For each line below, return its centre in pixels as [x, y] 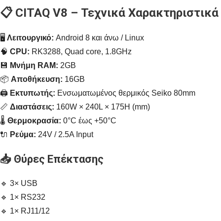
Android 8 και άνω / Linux [99, 38]
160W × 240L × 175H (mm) [102, 107]
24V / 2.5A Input [65, 135]
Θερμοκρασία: [34, 121]
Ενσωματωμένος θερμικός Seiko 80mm [125, 93]
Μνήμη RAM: [34, 66]
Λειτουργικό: [30, 38]
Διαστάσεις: [32, 107]
